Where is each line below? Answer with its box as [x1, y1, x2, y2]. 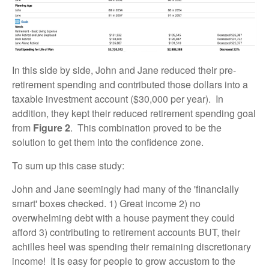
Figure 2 [33, 120, 70, 134]
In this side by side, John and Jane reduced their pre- [12, 62, 236, 77]
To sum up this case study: [12, 158, 124, 172]
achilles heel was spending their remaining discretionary [12, 239, 251, 253]
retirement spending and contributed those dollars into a [12, 77, 248, 91]
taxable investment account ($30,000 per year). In [12, 91, 223, 106]
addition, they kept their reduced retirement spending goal [12, 106, 256, 120]
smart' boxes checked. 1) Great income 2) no [12, 196, 201, 210]
